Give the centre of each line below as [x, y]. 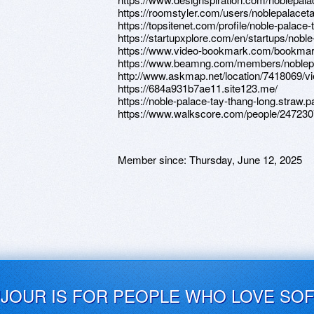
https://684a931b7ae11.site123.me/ [198, 88]
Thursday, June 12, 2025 [246, 159]
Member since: [153, 159]
